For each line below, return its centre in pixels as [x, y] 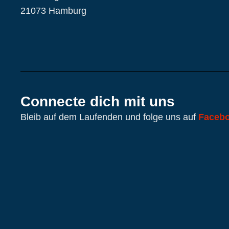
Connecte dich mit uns [98, 101]
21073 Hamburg [53, 10]
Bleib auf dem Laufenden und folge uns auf [109, 117]
